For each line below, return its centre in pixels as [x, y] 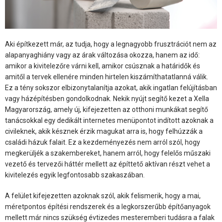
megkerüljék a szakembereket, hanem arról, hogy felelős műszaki [108, 153]
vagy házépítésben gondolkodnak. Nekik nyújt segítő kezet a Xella [107, 99]
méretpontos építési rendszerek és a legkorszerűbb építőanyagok [108, 207]
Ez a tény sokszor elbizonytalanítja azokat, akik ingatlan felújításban [111, 88]
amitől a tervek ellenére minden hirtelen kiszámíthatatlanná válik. [107, 77]
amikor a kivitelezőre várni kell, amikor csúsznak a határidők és [103, 66]
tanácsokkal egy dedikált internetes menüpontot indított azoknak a [109, 121]
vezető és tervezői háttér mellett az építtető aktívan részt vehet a [108, 164]
